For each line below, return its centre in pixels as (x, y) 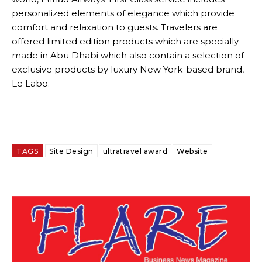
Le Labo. (31, 83)
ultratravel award (135, 151)
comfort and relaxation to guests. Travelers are (115, 27)
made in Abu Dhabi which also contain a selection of (128, 55)
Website (192, 151)
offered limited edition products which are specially (125, 41)
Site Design (71, 151)
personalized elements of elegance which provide (123, 13)
